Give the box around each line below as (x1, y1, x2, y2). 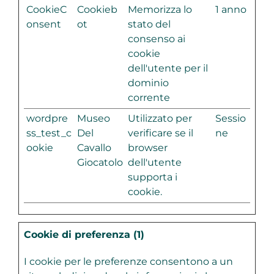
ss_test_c (26, 127, 72, 139)
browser (127, 142, 168, 154)
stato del (127, 18, 171, 31)
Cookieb (76, 4, 117, 16)
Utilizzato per (127, 113, 192, 125)
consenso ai (127, 33, 185, 45)
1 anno (215, 4, 246, 16)
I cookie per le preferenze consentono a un (23, 256, 233, 268)
